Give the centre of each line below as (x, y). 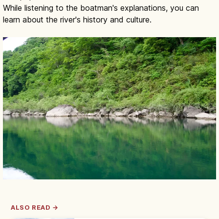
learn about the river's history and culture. (77, 20)
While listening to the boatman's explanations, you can (101, 8)
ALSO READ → (35, 207)
